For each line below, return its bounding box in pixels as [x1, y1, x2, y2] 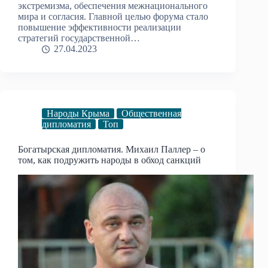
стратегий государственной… [18, 33, 140, 44]
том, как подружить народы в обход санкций [18, 155, 201, 166]
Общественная [121, 108, 181, 119]
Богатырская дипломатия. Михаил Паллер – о [18, 144, 205, 155]
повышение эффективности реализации [18, 22, 181, 33]
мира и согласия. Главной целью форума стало [18, 11, 208, 22]
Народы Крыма [47, 108, 109, 119]
